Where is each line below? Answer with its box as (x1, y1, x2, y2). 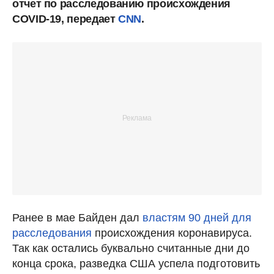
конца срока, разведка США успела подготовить (12, 257, 260, 270)
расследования (12, 226, 92, 239)
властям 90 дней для (143, 211, 251, 224)
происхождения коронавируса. (92, 226, 252, 239)
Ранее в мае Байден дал (12, 211, 143, 224)
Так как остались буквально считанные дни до (12, 242, 250, 254)
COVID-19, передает (12, 12, 119, 25)
